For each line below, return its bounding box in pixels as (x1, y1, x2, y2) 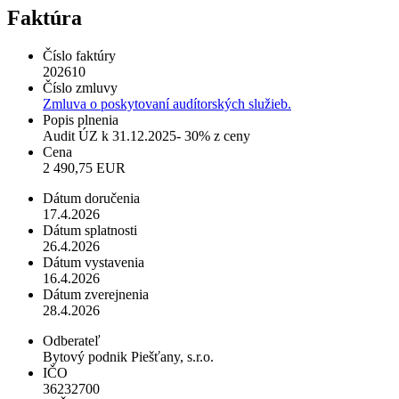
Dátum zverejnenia (43, 286, 149, 302)
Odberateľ (43, 332, 101, 348)
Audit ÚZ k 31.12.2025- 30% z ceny (43, 127, 250, 143)
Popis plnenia (43, 111, 118, 127)
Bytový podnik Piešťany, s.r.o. (43, 348, 214, 364)
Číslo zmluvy (43, 79, 118, 95)
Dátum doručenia (43, 190, 140, 206)
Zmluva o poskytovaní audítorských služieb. (43, 95, 291, 111)
